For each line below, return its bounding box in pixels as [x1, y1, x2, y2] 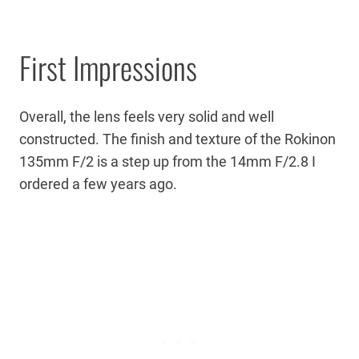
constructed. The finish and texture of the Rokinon [19, 131, 336, 148]
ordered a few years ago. [19, 175, 180, 193]
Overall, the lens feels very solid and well [19, 108, 274, 126]
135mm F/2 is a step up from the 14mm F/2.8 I [19, 153, 316, 171]
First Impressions [19, 45, 197, 91]
